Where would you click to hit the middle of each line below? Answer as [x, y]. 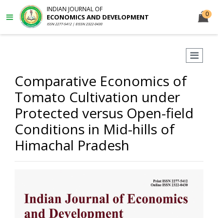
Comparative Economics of [101, 81]
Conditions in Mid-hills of [95, 129]
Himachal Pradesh [72, 145]
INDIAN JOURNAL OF [75, 9]
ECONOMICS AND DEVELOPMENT [98, 17]
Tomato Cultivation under [97, 97]
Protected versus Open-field [104, 113]
